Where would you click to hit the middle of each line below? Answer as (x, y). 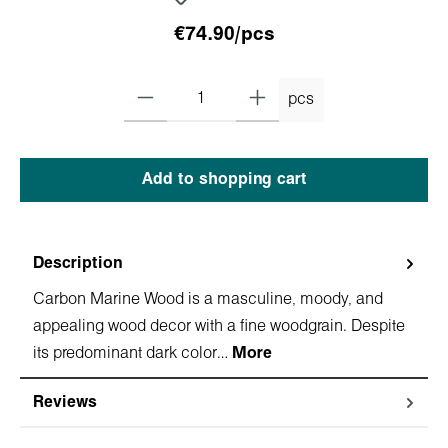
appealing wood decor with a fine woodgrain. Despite (219, 326)
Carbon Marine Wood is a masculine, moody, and (208, 299)
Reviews (65, 402)
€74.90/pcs (224, 34)
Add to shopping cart (224, 179)
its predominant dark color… (132, 353)
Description (77, 263)
